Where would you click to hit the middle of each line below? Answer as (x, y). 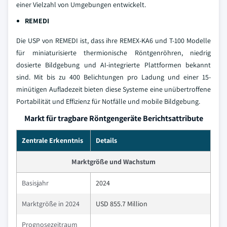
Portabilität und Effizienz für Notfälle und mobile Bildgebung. (108, 101)
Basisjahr (35, 183)
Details (106, 140)
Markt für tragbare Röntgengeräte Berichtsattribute (113, 118)
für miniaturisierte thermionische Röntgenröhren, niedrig (113, 53)
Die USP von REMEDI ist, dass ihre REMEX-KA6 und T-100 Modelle (113, 41)
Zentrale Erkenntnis (52, 140)
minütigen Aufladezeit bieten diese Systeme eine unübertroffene (113, 89)
